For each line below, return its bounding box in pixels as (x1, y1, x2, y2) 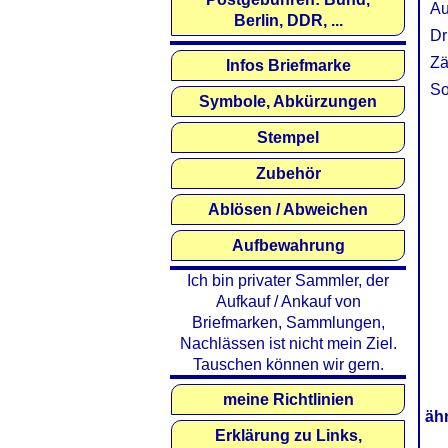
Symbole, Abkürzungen (199, 93, 377, 110)
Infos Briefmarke (225, 57, 351, 74)
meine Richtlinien (222, 391, 354, 408)
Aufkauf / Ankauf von (215, 293, 361, 310)
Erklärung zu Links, (214, 427, 362, 444)
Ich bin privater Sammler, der (187, 272, 389, 289)
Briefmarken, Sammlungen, (191, 314, 385, 331)
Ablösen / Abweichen (208, 201, 368, 218)
